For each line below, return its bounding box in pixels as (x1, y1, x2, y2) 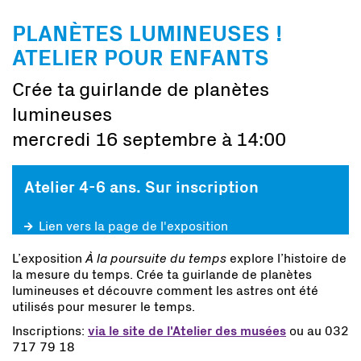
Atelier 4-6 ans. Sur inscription (24, 180, 259, 196)
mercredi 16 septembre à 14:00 (12, 131, 286, 150)
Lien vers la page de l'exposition (35, 220, 228, 233)
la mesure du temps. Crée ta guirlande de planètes (12, 268, 312, 281)
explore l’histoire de (230, 252, 346, 265)
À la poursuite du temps (85, 252, 230, 265)
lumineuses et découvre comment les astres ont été (12, 284, 318, 297)
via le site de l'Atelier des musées (88, 325, 286, 338)
